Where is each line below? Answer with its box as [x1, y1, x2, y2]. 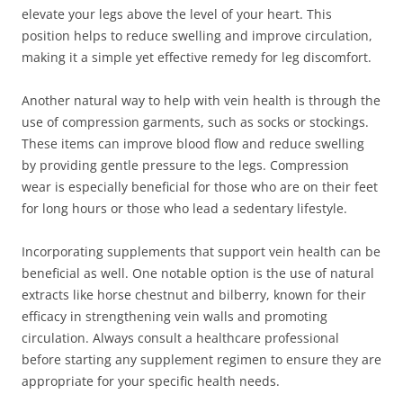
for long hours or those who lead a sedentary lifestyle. [22, 200, 347, 217]
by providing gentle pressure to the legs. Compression [22, 157, 349, 174]
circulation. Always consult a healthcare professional [22, 329, 339, 346]
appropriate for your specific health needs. [22, 372, 280, 390]
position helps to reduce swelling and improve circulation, [22, 27, 372, 44]
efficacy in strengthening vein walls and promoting [22, 308, 327, 325]
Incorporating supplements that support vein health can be [22, 243, 381, 260]
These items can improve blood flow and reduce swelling [22, 135, 364, 152]
